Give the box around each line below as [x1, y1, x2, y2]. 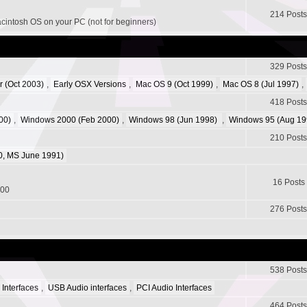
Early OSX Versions [53, 79, 126, 88]
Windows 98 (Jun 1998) [129, 115, 219, 124]
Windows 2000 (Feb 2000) [21, 115, 119, 124]
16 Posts [272, 177, 305, 186]
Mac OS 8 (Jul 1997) [223, 79, 299, 88]
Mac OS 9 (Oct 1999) [136, 79, 213, 88]
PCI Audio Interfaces [136, 283, 212, 292]
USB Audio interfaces [48, 283, 127, 292]
